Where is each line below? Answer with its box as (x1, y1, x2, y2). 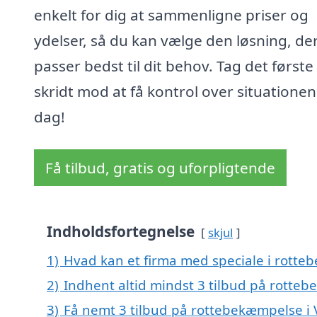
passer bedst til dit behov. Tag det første (34, 56, 313, 76)
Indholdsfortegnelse (47, 221, 195, 242)
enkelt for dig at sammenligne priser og (34, 5, 309, 25)
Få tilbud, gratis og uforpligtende (45, 158, 275, 178)
